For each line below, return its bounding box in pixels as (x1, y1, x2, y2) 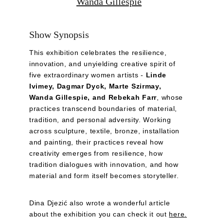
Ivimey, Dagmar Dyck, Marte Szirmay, (29, 82, 164, 90)
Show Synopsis (29, 29, 89, 40)
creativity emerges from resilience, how (29, 149, 165, 157)
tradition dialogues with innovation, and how (29, 161, 181, 168)
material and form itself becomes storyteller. (29, 172, 179, 180)
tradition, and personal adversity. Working (29, 116, 174, 124)
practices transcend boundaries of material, (29, 105, 180, 112)
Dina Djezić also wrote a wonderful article (29, 199, 173, 207)
